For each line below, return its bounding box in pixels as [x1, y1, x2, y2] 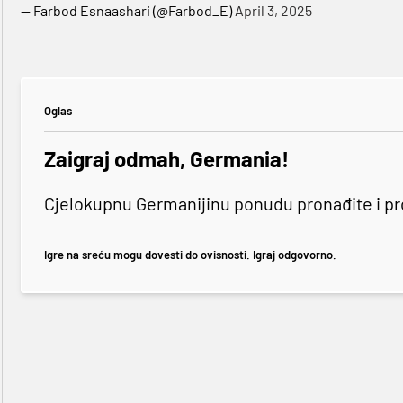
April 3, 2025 [234, 2, 312, 20]
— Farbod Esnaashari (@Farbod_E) [20, 2, 235, 20]
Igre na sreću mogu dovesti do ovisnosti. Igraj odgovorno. [43, 246, 336, 262]
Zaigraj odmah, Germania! [43, 146, 289, 173]
